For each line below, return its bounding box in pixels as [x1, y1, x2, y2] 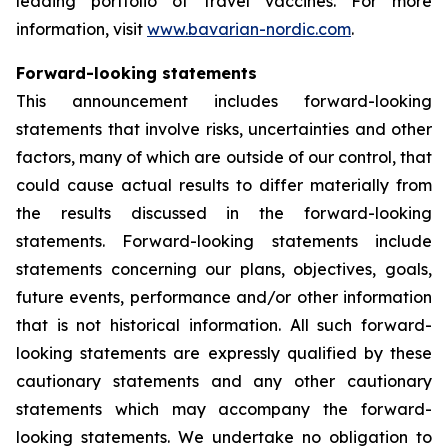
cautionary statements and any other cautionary [16, 371, 432, 391]
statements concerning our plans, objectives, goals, [16, 259, 432, 279]
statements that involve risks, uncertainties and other [16, 119, 432, 139]
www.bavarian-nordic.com [147, 19, 351, 39]
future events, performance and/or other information [16, 287, 432, 307]
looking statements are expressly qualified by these [16, 343, 432, 363]
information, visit [16, 19, 147, 39]
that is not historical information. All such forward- [16, 315, 432, 335]
